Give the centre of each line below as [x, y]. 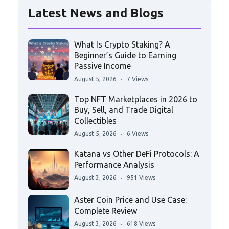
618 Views [141, 224]
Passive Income [102, 66]
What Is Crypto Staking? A [122, 45]
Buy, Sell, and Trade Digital [124, 110]
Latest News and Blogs [96, 13]
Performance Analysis [114, 165]
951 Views [141, 178]
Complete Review [106, 211]
